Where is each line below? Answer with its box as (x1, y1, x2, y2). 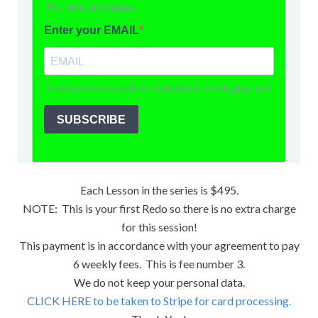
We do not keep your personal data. (73, 275, 245, 290)
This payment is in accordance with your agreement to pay (18, 238, 300, 253)
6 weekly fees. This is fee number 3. (73, 257, 245, 271)
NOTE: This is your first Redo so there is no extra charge (22, 202, 296, 216)
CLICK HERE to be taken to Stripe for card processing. (27, 294, 291, 308)
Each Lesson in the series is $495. (79, 183, 238, 197)
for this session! (121, 220, 197, 234)
